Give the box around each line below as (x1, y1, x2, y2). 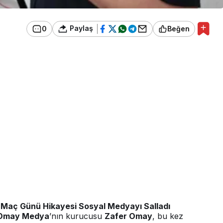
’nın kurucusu (49, 211, 105, 222)
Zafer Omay (105, 211, 152, 222)
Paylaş (68, 23, 93, 32)
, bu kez (152, 211, 183, 222)
